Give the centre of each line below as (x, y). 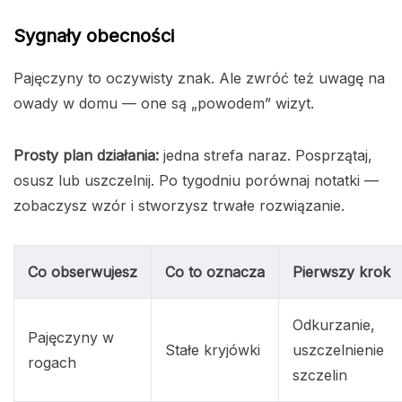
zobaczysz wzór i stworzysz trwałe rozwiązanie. (179, 206)
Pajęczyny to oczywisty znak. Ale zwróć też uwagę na (199, 79)
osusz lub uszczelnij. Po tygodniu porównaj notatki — (196, 181)
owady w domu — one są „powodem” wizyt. (164, 104)
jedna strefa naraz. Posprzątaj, (266, 156)
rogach (52, 363)
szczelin (320, 376)
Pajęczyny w (71, 338)
